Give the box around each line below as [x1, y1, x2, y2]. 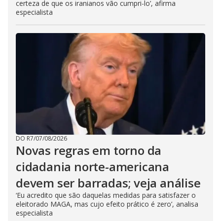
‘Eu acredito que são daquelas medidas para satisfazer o [16, 190, 196, 200]
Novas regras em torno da [16, 142, 162, 158]
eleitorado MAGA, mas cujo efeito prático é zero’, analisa [16, 199, 198, 209]
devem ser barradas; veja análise [16, 174, 201, 191]
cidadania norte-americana [16, 158, 169, 175]
